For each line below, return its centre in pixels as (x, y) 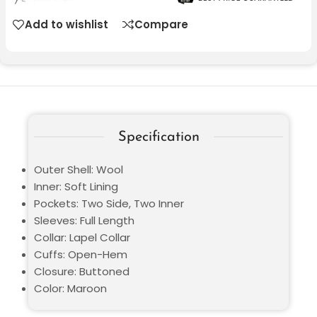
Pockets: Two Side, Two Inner (109, 203)
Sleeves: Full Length (84, 220)
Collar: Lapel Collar (82, 237)
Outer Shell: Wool (79, 169)
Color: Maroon (70, 288)
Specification (158, 137)
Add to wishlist (67, 25)
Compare (161, 25)
